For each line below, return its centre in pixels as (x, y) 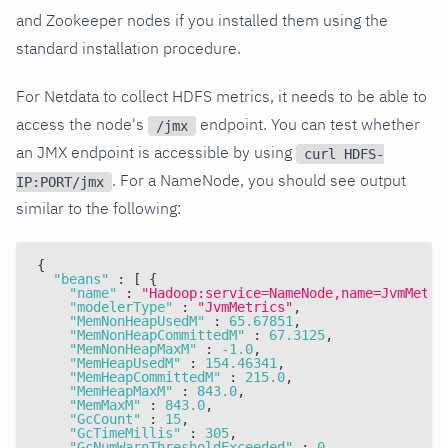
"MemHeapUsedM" (125, 363)
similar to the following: (98, 208)
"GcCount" (105, 419)
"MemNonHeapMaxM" (133, 349)
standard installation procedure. (128, 48)
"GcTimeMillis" (125, 433)
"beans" (81, 279)
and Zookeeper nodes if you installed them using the (202, 20)
